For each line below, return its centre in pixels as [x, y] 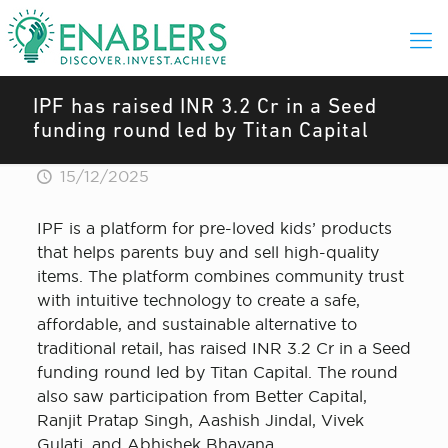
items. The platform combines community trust [220, 276]
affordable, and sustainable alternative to [196, 324]
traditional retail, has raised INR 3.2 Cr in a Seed [223, 348]
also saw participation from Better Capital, [201, 396]
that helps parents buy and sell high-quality [207, 252]
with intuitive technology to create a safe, [198, 300]
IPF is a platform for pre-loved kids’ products [214, 228]
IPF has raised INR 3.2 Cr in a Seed [205, 107]
